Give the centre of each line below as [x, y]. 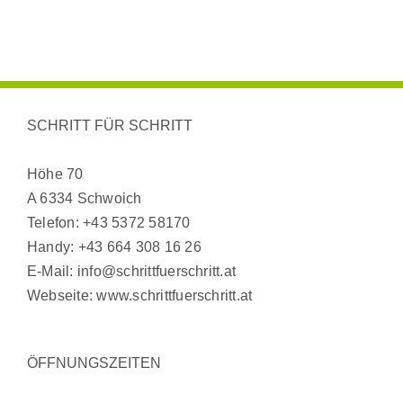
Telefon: [55, 223]
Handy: [53, 247]
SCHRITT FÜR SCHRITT [110, 126]
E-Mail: [52, 272]
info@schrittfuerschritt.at [157, 272]
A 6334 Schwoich [85, 199]
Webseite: [62, 296]
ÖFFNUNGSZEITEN [94, 363]
